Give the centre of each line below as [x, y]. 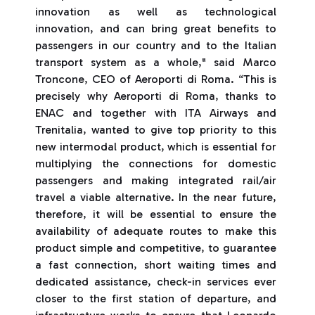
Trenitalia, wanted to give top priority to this [156, 130]
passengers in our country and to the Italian [156, 45]
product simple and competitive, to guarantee [156, 248]
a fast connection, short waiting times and [156, 265]
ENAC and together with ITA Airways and [156, 113]
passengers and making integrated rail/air [156, 180]
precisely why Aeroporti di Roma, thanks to [156, 96]
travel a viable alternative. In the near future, [156, 197]
